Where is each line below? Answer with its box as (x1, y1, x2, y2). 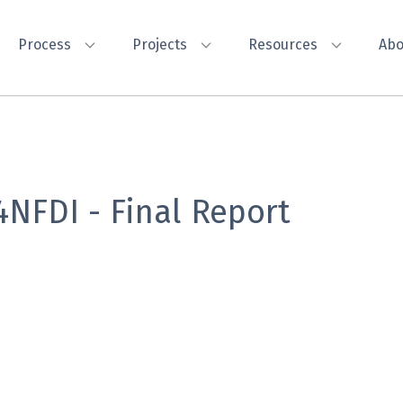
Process (18, 36, 71, 54)
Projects (132, 36, 187, 54)
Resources (248, 36, 318, 54)
